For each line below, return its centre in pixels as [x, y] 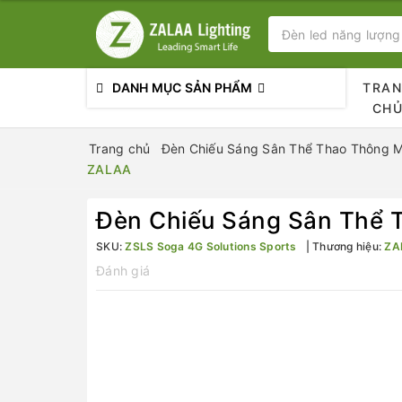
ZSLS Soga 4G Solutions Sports [211, 246]
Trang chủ [120, 149]
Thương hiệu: [347, 246]
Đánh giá [123, 271]
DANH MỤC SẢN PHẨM [183, 87]
